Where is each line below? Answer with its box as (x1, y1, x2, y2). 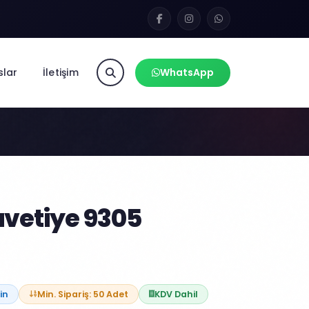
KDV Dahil (154, 288, 198, 300)
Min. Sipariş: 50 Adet (37, 288, 128, 300)
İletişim (42, 65, 79, 79)
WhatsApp (160, 65, 214, 79)
